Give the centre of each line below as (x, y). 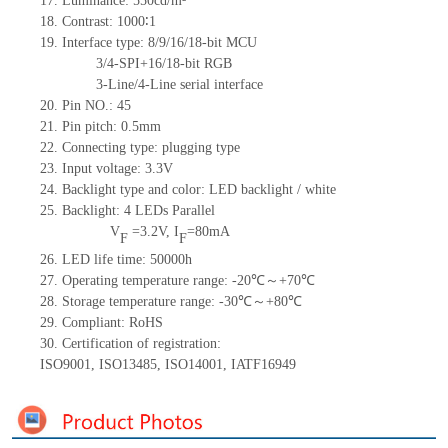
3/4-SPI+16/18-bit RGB (163, 64)
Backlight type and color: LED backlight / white (198, 190)
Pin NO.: (89, 106)
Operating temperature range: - (149, 281)
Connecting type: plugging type (150, 148)
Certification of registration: (141, 344)
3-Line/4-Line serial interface (179, 85)
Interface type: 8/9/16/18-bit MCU (159, 43)
